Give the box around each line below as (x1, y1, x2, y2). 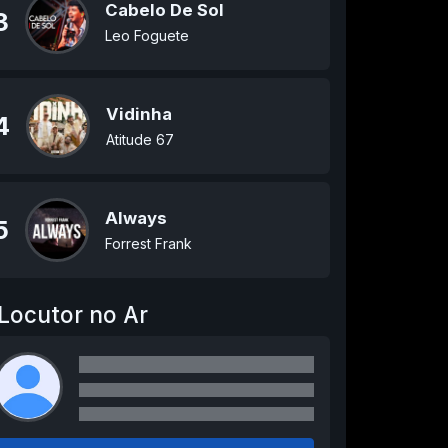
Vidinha (105, 104, 172, 124)
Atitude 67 (105, 131, 174, 148)
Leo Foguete (104, 27, 189, 44)
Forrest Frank (104, 235, 192, 252)
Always (104, 208, 167, 228)
